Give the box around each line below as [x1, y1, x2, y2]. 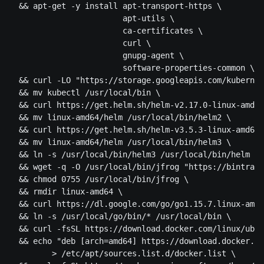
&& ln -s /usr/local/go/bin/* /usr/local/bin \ [9, 212, 236, 222]
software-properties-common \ [9, 63, 255, 73]
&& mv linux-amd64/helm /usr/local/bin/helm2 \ [9, 113, 231, 123]
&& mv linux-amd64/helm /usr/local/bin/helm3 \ [9, 137, 231, 147]
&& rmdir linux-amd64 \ [9, 187, 123, 197]
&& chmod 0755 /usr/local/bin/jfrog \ [9, 174, 189, 184]
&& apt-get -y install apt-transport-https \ [9, 1, 222, 11]
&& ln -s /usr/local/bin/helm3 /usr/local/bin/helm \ [9, 150, 259, 160]
